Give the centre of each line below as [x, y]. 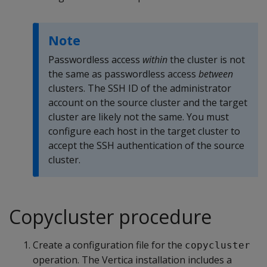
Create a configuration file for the [109, 245]
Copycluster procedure [110, 217]
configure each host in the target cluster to [144, 131]
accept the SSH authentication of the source [146, 145]
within [155, 60]
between [216, 74]
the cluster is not [206, 60]
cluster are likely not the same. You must [139, 117]
